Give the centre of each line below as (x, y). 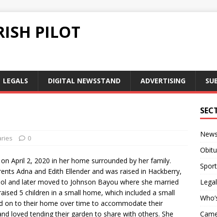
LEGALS (15, 81)
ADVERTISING (163, 81)
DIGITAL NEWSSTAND (84, 81)
